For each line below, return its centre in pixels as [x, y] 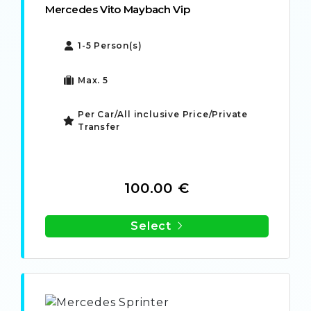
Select [151, 226]
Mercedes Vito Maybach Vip [118, 10]
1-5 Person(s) [110, 46]
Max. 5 [93, 81]
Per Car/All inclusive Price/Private [163, 115]
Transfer [99, 127]
